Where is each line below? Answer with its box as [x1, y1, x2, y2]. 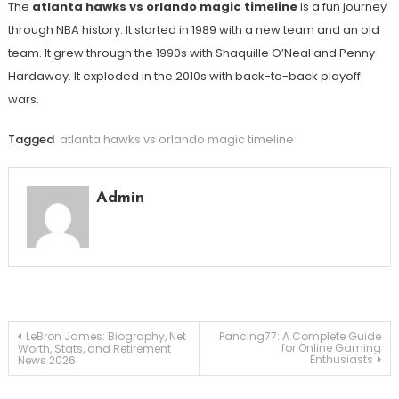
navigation [6, 366, 140, 395]
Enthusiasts [310, 352, 374, 368]
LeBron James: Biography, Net [25, 329, 186, 345]
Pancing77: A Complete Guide [219, 329, 382, 345]
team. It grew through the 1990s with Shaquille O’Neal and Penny [7, 45, 375, 62]
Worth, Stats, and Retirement [17, 341, 171, 357]
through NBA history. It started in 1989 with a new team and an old [7, 21, 379, 39]
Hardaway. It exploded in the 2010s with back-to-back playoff [7, 68, 361, 85]
